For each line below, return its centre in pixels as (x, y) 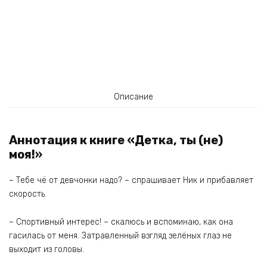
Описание (133, 97)
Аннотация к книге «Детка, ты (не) (116, 140)
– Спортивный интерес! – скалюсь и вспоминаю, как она (121, 222)
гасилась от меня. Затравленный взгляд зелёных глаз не (120, 235)
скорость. (28, 194)
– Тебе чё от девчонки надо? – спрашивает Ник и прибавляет (131, 181)
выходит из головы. (46, 249)
